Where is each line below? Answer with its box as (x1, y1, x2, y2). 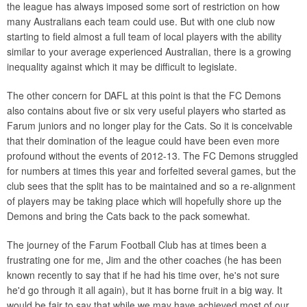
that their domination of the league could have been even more (7, 134, 280, 147)
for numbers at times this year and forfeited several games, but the (7, 164, 296, 177)
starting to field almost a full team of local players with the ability (7, 29, 282, 43)
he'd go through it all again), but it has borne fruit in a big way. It (7, 283, 282, 297)
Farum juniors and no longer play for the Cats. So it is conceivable (7, 119, 293, 132)
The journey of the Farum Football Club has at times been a (7, 238, 267, 251)
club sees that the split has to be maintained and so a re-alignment (7, 179, 295, 193)
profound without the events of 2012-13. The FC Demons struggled (7, 149, 298, 162)
